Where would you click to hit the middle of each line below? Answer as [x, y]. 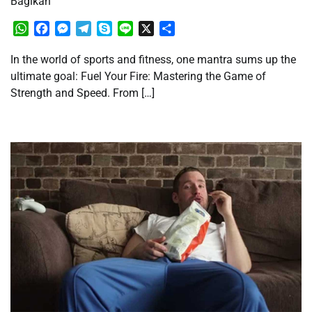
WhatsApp [54, 29]
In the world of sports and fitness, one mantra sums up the [153, 60]
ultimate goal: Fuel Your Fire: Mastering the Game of [138, 77]
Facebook [73, 29]
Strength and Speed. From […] [83, 93]
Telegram [114, 29]
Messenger [97, 29]
